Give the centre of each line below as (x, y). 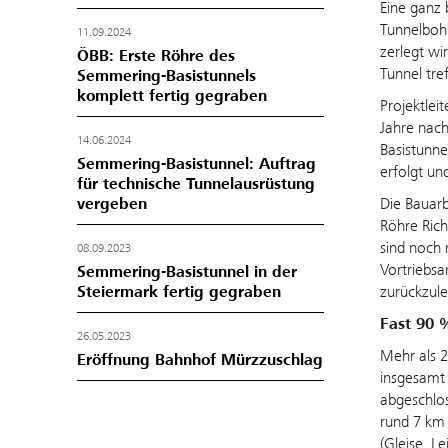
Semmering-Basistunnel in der (187, 272)
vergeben (112, 204)
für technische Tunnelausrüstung (196, 184)
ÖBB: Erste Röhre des (156, 56)
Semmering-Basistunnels (166, 76)
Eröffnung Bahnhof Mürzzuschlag (200, 360)
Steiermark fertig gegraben (179, 292)
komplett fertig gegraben (172, 96)
